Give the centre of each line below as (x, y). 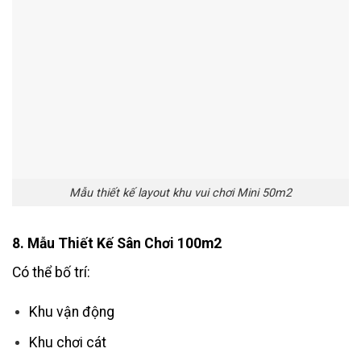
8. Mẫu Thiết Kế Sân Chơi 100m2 (117, 244)
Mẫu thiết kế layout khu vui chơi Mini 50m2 (180, 193)
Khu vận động (71, 312)
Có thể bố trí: (51, 273)
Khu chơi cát (67, 342)
